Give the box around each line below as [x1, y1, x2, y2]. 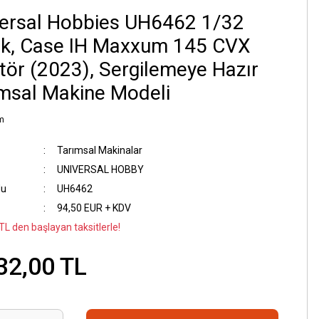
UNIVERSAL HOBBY [56, 164, 144, 175]
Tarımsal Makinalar [56, 145, 142, 156]
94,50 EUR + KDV [56, 202, 131, 214]
